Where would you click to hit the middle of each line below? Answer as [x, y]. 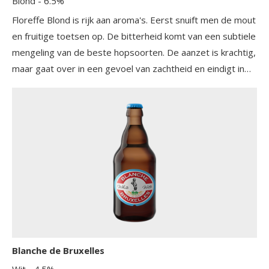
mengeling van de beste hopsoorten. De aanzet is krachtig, [89, 52]
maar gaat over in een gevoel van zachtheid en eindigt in [128, 68]
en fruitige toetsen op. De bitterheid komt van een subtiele [134, 36]
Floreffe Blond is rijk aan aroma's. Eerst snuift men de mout [134, 20]
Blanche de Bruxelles [58, 250]
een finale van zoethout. [62, 84]
